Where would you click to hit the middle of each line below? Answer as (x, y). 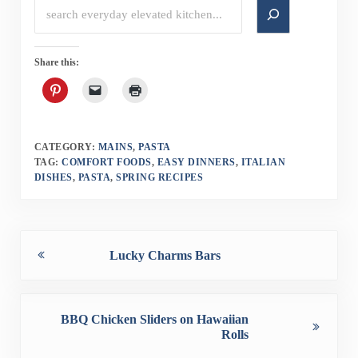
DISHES (53, 177)
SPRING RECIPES (160, 177)
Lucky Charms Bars (165, 255)
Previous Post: (58, 239)
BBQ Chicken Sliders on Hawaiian (154, 319)
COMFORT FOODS (107, 162)
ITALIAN (263, 162)
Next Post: (47, 303)
